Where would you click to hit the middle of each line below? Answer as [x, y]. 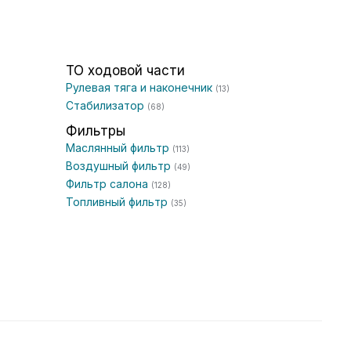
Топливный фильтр [118, 202]
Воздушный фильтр [120, 166]
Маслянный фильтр [119, 148]
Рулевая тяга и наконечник [141, 87]
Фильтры [96, 131]
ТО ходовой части [125, 71]
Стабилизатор [107, 105]
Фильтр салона [109, 184]
